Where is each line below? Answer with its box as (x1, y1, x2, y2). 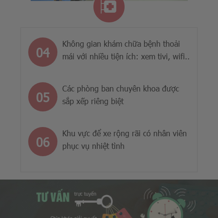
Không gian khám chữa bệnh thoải (62, 38, 180, 49)
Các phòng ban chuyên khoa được (62, 83, 179, 94)
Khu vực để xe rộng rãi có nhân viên (62, 128, 187, 139)
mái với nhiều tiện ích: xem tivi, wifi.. (62, 51, 190, 62)
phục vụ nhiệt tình (62, 141, 125, 151)
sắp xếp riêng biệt (62, 96, 124, 107)
